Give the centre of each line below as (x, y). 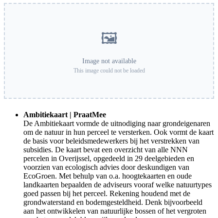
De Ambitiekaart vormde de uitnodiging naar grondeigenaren (117, 124)
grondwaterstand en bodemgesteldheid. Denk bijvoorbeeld (113, 202)
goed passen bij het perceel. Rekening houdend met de (107, 194)
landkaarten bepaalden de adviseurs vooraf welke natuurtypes (118, 185)
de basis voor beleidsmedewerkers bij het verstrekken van (111, 141)
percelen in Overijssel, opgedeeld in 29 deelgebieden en (109, 159)
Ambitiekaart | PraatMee (65, 115)
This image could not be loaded (109, 71)
